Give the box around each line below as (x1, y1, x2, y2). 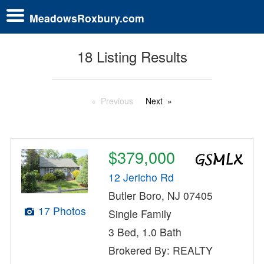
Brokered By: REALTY (108, 243, 213, 258)
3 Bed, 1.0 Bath (108, 225, 182, 240)
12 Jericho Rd (108, 170, 174, 185)
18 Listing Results (77, 46, 187, 67)
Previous (101, 95, 133, 107)
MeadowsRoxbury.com (29, 10, 144, 25)
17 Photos (38, 203, 86, 218)
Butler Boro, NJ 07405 (108, 188, 213, 203)
